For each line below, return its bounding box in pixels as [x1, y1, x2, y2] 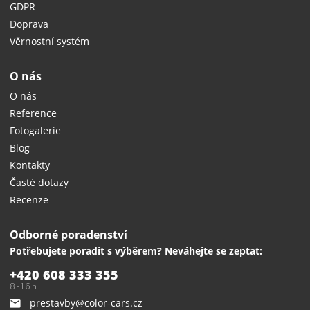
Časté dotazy [10, 175, 69, 189]
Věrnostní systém [10, 34, 90, 48]
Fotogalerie [10, 123, 62, 137]
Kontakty [10, 158, 51, 172]
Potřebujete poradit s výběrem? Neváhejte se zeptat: [10, 244, 263, 257]
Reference [10, 106, 57, 120]
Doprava [10, 17, 49, 30]
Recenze [10, 192, 49, 206]
